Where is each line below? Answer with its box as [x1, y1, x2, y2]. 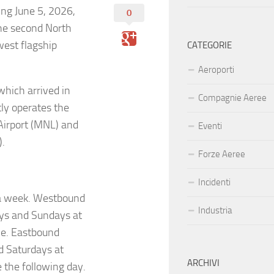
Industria [198, 205, 232, 217]
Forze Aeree [198, 149, 245, 160]
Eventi [198, 120, 222, 132]
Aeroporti [198, 64, 234, 76]
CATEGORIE [187, 40, 232, 51]
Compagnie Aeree [198, 92, 267, 104]
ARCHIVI [187, 257, 220, 269]
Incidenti [198, 177, 231, 188]
